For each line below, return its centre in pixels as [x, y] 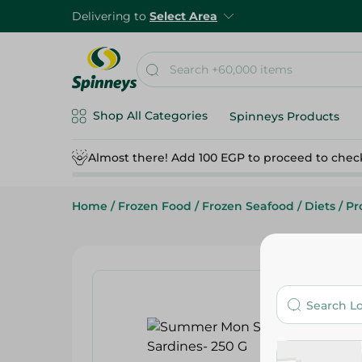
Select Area [183, 16]
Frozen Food [155, 206]
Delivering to [111, 16]
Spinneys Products [284, 116]
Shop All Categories [150, 116]
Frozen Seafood [248, 206]
